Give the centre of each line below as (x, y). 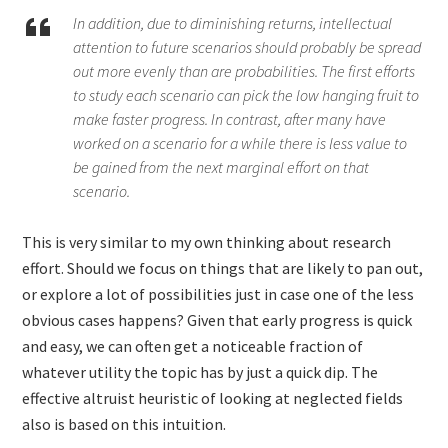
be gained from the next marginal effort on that (221, 167)
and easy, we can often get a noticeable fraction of (193, 346)
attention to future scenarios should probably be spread (247, 47)
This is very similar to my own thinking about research (207, 242)
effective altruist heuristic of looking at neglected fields (213, 398)
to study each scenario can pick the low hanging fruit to (246, 95)
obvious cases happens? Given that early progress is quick (217, 320)
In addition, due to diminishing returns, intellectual (233, 23)
